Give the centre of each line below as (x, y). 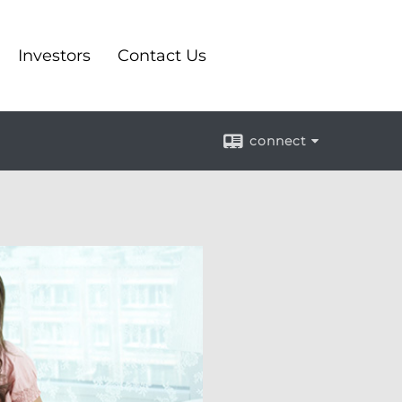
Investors (54, 56)
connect (278, 141)
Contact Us (162, 56)
